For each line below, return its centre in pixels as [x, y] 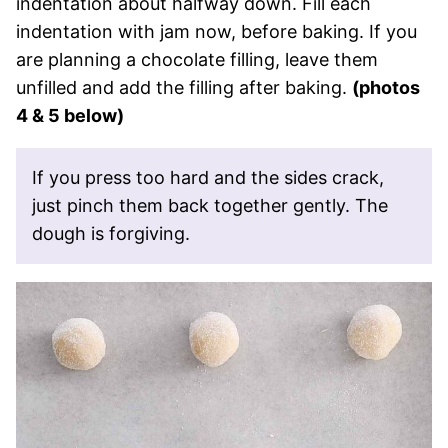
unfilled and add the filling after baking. [184, 87]
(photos [386, 87]
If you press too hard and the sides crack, [208, 177]
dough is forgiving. [111, 233]
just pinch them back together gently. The [210, 205]
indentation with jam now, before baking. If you [216, 31]
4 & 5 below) [70, 115]
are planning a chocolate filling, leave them [197, 59]
